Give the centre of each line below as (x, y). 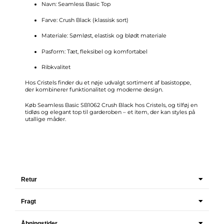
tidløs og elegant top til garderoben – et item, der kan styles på (110, 112)
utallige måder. (45, 119)
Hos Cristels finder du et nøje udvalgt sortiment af (93, 82)
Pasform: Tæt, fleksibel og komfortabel (94, 51)
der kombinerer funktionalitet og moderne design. (94, 89)
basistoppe (175, 82)
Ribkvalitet (56, 67)
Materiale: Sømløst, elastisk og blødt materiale (104, 36)
